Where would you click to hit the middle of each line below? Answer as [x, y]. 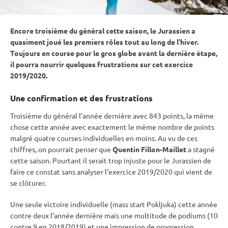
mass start [129, 204]
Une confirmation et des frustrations [81, 98]
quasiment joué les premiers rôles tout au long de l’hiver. [104, 42]
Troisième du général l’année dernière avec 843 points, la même [112, 116]
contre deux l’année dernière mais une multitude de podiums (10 [114, 216]
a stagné [201, 149]
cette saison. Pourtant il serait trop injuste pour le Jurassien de [111, 161]
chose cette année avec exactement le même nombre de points [112, 127]
